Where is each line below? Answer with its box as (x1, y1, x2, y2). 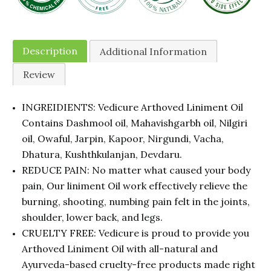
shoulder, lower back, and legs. (22, 211, 163, 223)
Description (22, 44, 78, 57)
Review (23, 68, 56, 80)
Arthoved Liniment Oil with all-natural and (22, 242, 218, 255)
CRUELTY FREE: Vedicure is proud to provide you (22, 226, 250, 239)
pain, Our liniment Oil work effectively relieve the (22, 179, 248, 192)
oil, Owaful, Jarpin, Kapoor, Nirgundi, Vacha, (22, 132, 224, 145)
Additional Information (99, 45, 207, 57)
